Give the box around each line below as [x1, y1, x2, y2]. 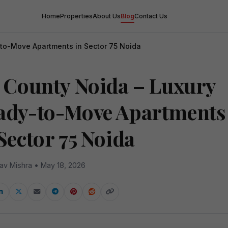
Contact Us [134, 12, 167, 20]
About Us [93, 12, 121, 20]
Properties [60, 12, 93, 20]
